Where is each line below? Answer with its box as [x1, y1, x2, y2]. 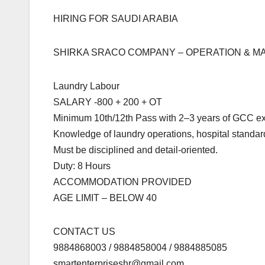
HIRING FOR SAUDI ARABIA [53, 14, 178, 24]
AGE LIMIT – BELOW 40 [53, 193, 157, 203]
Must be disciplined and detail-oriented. [53, 145, 218, 156]
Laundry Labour [53, 81, 119, 92]
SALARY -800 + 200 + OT [53, 97, 162, 108]
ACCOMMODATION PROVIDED [53, 177, 192, 188]
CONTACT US [53, 227, 115, 237]
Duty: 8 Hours [53, 161, 111, 172]
